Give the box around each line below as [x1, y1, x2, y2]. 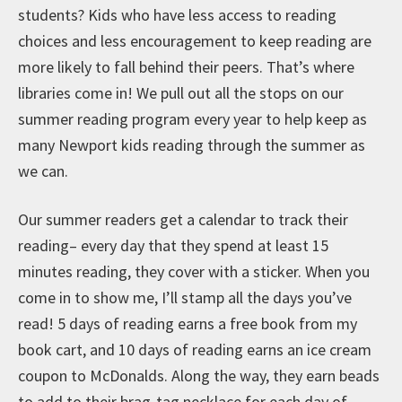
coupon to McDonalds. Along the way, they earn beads [18, 364, 380, 386]
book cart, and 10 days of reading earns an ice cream [18, 338, 371, 360]
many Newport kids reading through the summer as [18, 134, 365, 155]
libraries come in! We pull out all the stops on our [18, 82, 344, 103]
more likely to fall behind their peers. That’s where [18, 56, 354, 77]
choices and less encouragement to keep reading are [18, 30, 371, 51]
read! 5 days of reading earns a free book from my [18, 312, 357, 334]
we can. [18, 160, 72, 181]
